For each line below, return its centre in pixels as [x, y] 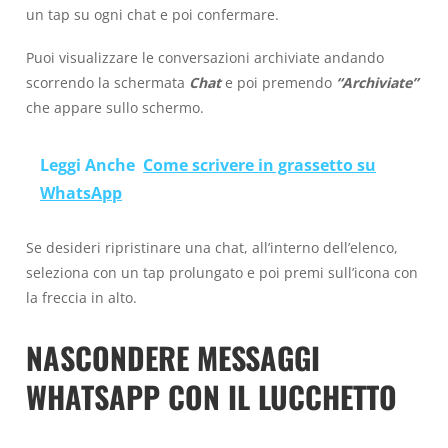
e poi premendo [280, 82]
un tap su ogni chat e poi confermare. [152, 15]
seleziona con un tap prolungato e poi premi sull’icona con [222, 273]
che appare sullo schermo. [115, 107]
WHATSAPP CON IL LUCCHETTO [211, 397]
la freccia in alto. [81, 298]
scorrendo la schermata [107, 82]
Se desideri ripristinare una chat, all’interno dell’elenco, [212, 248]
